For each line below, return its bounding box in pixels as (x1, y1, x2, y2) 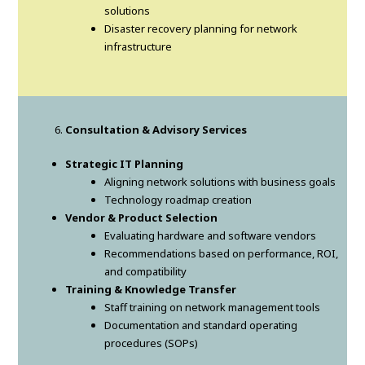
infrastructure (104, 39, 173, 55)
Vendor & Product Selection (65, 210, 218, 226)
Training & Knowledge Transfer (65, 282, 237, 297)
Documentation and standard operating (104, 318, 298, 333)
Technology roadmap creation (104, 192, 253, 208)
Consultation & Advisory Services (65, 122, 248, 138)
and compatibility (104, 264, 187, 279)
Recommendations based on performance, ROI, (104, 246, 339, 262)
